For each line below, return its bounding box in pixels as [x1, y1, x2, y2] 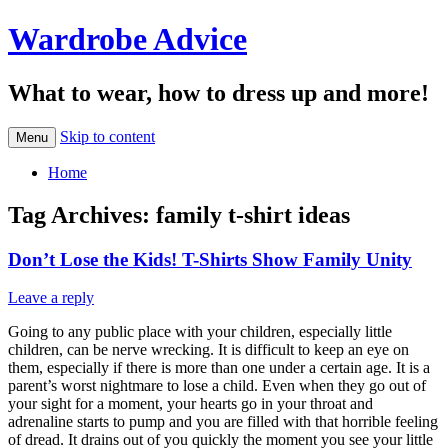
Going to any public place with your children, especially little [8, 323, 392, 341]
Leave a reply [8, 289, 94, 307]
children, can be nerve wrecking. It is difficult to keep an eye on [8, 341, 409, 359]
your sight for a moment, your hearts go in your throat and [8, 395, 373, 413]
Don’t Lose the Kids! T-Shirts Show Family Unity [8, 248, 412, 270]
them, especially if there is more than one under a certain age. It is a [8, 359, 430, 377]
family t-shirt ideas [156, 201, 350, 228]
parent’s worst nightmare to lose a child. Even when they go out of [8, 377, 426, 395]
